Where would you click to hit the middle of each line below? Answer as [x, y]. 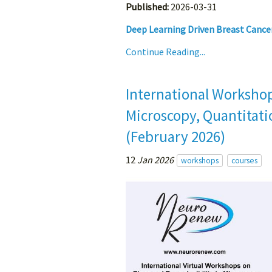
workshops [200, 160]
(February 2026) [175, 136]
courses [244, 160]
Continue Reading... [165, 51]
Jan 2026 [155, 159]
